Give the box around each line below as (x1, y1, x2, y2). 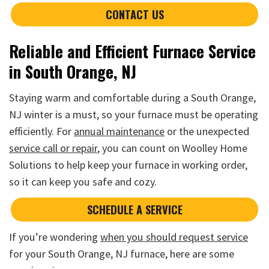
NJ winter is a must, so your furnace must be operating (9, 107, 258, 121)
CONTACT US (105, 5, 164, 22)
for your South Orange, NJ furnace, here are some (9, 247, 234, 261)
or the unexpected (165, 124, 249, 138)
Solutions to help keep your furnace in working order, (9, 157, 247, 172)
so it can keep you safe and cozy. (9, 174, 157, 189)
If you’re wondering (9, 230, 100, 244)
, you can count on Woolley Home (97, 141, 247, 155)
